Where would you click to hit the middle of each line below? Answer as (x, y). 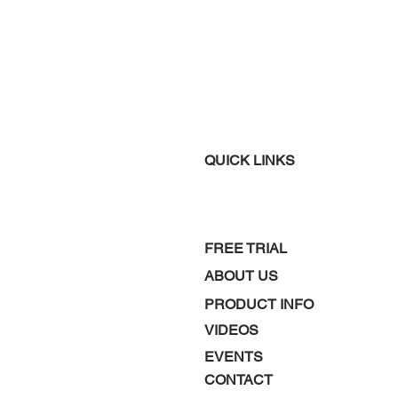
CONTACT (239, 380)
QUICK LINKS (250, 160)
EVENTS (234, 357)
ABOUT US (241, 276)
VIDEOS (231, 330)
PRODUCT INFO (259, 304)
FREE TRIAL (246, 248)
